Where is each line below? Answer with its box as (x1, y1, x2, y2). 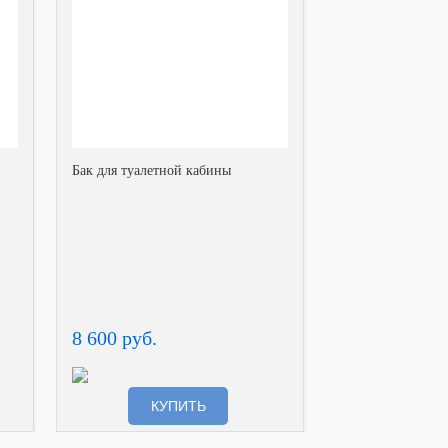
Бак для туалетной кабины (72, 163, 231, 178)
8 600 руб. (72, 327, 157, 349)
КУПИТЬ (150, 398, 206, 414)
